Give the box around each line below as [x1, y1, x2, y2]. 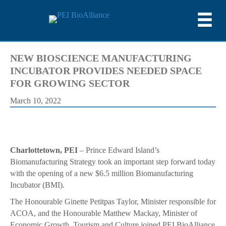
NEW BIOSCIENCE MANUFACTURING [10, 52, 192, 64]
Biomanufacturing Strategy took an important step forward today [10, 157, 215, 166]
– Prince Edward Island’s [78, 146, 159, 155]
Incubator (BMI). [10, 181, 65, 190]
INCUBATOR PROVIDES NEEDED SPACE [10, 65, 202, 77]
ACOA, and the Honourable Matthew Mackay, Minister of [10, 209, 197, 218]
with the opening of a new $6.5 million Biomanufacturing [10, 169, 193, 178]
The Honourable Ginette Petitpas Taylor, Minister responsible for [10, 197, 216, 206]
